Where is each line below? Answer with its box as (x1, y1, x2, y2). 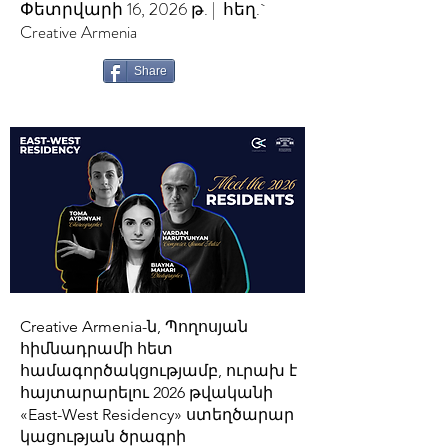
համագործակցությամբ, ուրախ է (20, 361, 297, 380)
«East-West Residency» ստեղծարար (20, 405, 294, 424)
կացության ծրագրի (20, 427, 186, 446)
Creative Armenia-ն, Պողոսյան (20, 317, 248, 336)
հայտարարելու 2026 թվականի (20, 383, 273, 402)
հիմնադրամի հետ (20, 339, 173, 358)
